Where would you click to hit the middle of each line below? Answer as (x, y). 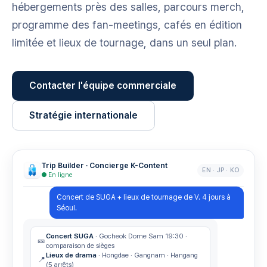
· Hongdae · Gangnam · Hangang (147, 255)
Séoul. (67, 208)
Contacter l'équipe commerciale (103, 86)
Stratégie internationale (83, 115)
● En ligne (57, 175)
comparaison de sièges (80, 246)
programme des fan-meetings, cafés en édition (127, 25)
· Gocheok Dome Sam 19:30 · (140, 236)
